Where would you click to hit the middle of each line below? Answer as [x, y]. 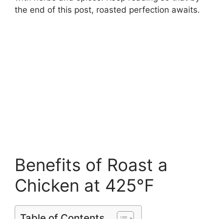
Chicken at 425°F [85, 185]
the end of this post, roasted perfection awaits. [107, 10]
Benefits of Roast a [91, 164]
